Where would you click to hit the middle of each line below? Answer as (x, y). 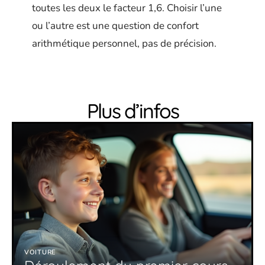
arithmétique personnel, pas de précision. (124, 44)
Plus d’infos (132, 111)
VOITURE (40, 253)
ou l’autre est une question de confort (115, 26)
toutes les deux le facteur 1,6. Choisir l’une (127, 8)
